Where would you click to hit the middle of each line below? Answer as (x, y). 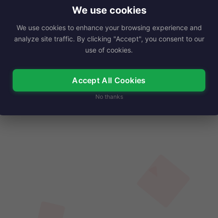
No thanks (109, 97)
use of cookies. (109, 50)
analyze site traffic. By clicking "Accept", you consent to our (109, 39)
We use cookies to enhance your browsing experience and (109, 27)
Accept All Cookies (109, 80)
